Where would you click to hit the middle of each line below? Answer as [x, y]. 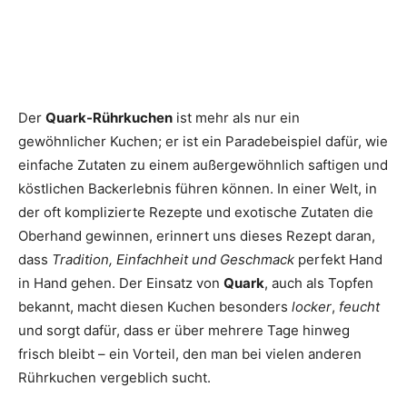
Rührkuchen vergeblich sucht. [114, 377]
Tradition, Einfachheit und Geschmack [173, 259]
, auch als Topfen [319, 283]
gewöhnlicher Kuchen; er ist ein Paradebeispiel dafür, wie [203, 141]
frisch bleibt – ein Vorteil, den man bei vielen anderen [190, 353]
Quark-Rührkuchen [109, 117]
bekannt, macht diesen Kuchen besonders [155, 306]
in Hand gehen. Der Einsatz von [121, 283]
